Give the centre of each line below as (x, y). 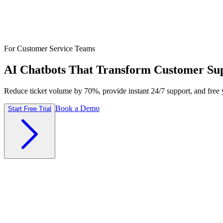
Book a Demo (77, 108)
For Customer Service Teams (50, 49)
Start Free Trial (30, 109)
